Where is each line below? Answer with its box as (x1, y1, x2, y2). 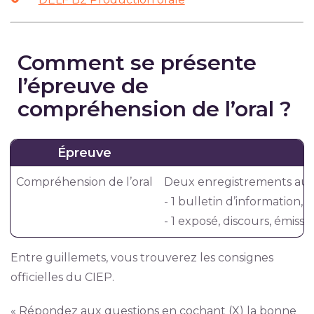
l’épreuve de (17, 73, 149, 100)
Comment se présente (17, 50, 257, 76)
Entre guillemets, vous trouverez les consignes (10, 251, 273, 265)
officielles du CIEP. (10, 271, 114, 285)
